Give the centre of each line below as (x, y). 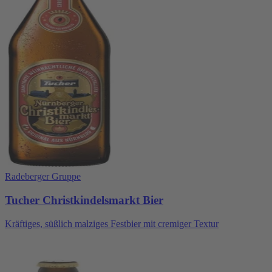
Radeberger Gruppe (43, 177)
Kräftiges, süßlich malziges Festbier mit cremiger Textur (112, 223)
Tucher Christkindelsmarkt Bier (84, 200)
